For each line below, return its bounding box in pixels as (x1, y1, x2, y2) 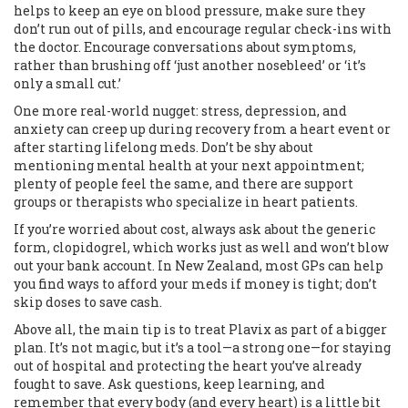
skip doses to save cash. (14, 293, 162, 311)
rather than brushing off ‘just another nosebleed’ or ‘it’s (14, 56, 366, 75)
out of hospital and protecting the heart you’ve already (14, 357, 362, 375)
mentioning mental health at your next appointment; (14, 157, 364, 175)
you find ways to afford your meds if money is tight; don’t (14, 275, 377, 293)
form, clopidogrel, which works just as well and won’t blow (14, 239, 389, 257)
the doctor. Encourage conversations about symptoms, (14, 38, 356, 56)
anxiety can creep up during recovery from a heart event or (14, 120, 391, 138)
